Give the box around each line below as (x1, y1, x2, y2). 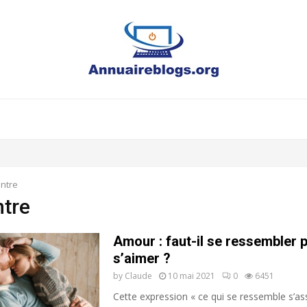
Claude (124, 270, 152, 282)
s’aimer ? (112, 250, 171, 267)
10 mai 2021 (167, 270, 215, 282)
